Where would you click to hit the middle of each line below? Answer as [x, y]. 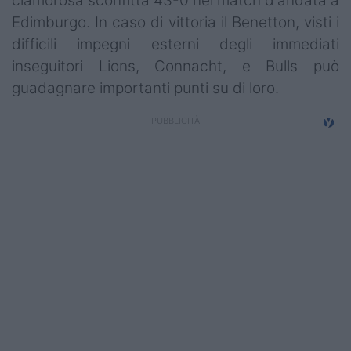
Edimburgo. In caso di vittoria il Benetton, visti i [175, 23]
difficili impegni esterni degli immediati [175, 45]
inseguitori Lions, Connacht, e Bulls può [175, 67]
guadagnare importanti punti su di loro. [145, 89]
